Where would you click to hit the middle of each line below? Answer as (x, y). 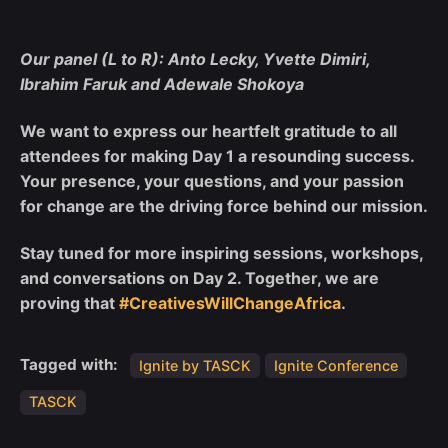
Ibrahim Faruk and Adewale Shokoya (162, 84)
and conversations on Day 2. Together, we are (199, 277)
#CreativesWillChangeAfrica (230, 302)
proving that (69, 302)
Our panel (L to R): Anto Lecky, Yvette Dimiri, (195, 59)
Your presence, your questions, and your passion (212, 181)
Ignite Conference (335, 365)
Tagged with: (71, 364)
